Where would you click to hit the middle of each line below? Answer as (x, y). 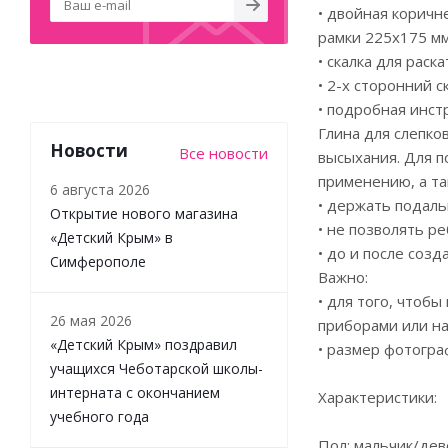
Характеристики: (377, 397)
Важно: (343, 277)
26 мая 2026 (91, 320)
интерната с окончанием (135, 392)
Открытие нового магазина (144, 213)
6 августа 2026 (100, 189)
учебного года (99, 416)
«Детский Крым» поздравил (143, 344)
